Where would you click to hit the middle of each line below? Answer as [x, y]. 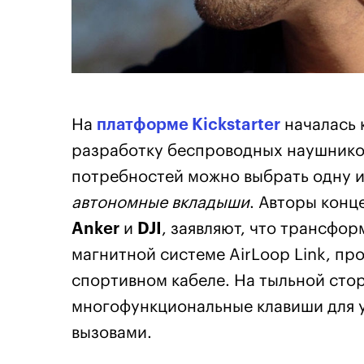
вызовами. [112, 334]
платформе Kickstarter [188, 126]
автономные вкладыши [160, 204]
